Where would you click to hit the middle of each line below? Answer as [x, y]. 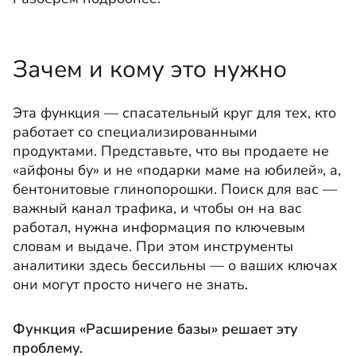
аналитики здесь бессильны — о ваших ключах [175, 265]
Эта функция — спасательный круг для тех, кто [174, 113]
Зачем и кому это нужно [153, 70]
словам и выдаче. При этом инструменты [153, 246]
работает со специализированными [135, 132]
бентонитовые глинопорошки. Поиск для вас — [175, 189]
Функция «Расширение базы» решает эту [155, 329]
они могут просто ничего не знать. [130, 284]
